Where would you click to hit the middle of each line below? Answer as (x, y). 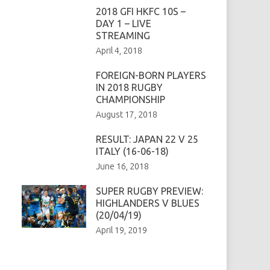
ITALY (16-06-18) (132, 151)
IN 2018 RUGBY (129, 87)
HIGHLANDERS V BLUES (147, 203)
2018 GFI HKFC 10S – (140, 11)
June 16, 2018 (122, 166)
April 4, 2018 (119, 50)
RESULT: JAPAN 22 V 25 (147, 139)
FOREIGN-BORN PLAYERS (151, 75)
